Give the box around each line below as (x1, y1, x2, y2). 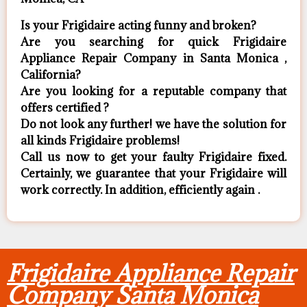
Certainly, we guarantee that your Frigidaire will (21, 165, 286, 181)
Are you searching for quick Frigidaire (21, 34, 286, 49)
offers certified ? (21, 99, 109, 115)
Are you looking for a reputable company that (21, 83, 286, 99)
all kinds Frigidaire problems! (21, 132, 180, 148)
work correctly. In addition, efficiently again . (21, 182, 260, 197)
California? (21, 66, 81, 82)
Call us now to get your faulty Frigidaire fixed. (21, 149, 286, 164)
